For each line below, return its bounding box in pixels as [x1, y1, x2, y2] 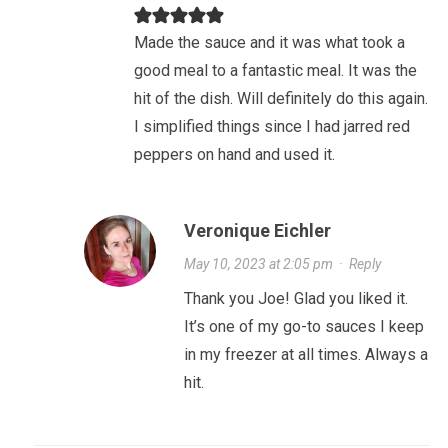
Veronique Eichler [183, 220, 331, 242]
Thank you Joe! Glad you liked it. [183, 289, 408, 309]
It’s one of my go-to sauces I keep [183, 317, 424, 337]
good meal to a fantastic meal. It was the [133, 61, 417, 81]
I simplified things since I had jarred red [133, 117, 410, 137]
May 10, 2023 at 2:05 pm [183, 256, 333, 273]
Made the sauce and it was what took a [133, 33, 405, 53]
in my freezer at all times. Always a [183, 345, 428, 365]
